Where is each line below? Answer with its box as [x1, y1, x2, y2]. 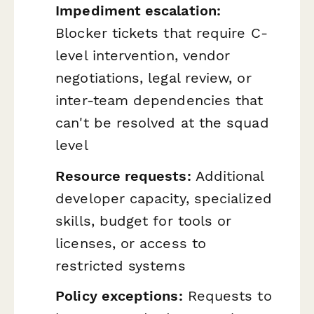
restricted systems [55, 257, 186, 274]
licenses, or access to [55, 234, 206, 252]
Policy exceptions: [55, 287, 183, 305]
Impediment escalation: [55, 2, 221, 20]
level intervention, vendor [55, 47, 231, 64]
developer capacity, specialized [55, 189, 272, 207]
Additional [191, 167, 264, 184]
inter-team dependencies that [55, 92, 264, 109]
